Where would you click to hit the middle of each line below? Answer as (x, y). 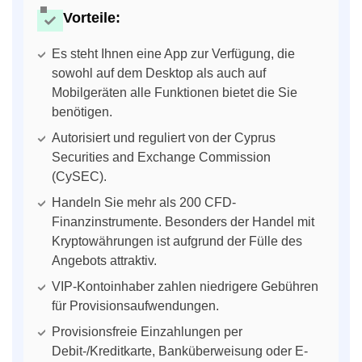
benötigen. (82, 112)
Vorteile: (92, 18)
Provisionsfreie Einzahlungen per (147, 331)
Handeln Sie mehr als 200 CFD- (144, 202)
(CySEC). (79, 176)
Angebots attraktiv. (104, 260)
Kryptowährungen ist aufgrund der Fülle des (177, 241)
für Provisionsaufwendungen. (135, 305)
